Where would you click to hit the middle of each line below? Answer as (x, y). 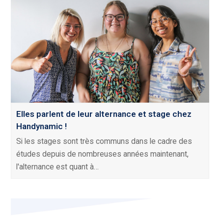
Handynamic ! (42, 126)
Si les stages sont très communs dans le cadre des (104, 141)
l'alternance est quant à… (58, 167)
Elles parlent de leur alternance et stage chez (104, 114)
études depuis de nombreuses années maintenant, (103, 154)
